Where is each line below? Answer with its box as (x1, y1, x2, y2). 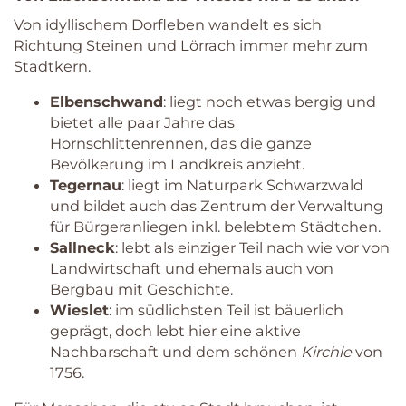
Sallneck (50, 237, 115, 256)
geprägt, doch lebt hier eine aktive (50, 321, 301, 340)
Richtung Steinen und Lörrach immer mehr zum (14, 35, 368, 54)
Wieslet (50, 300, 109, 319)
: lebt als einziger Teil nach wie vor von (115, 237, 390, 256)
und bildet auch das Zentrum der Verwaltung (50, 196, 383, 215)
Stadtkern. (14, 56, 91, 75)
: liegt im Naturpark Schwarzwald (121, 175, 363, 194)
